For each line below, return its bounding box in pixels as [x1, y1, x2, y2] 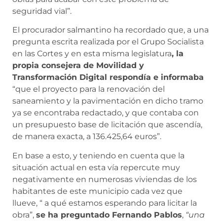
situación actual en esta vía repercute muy [12, 162, 180, 172]
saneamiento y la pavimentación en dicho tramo [12, 96, 203, 106]
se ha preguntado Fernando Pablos [36, 210, 182, 220]
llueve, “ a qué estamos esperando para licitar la [12, 198, 197, 208]
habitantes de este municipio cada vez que [12, 186, 183, 196]
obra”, [12, 210, 36, 220]
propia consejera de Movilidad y [12, 61, 144, 71]
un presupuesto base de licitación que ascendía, [12, 120, 202, 130]
